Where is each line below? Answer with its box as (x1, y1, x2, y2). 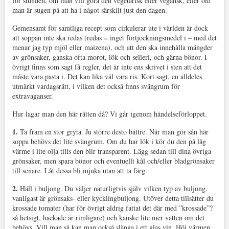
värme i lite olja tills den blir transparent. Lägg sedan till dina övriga (12, 146, 211, 156)
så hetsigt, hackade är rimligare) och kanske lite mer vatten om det (12, 212, 204, 222)
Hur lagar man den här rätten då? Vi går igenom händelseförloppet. (12, 108, 207, 119)
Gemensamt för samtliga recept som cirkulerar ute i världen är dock (12, 22, 208, 33)
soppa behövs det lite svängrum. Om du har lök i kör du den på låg (12, 136, 206, 146)
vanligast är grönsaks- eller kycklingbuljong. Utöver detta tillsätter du (12, 193, 214, 203)
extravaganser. (12, 90, 53, 101)
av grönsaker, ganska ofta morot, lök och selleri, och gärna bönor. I (12, 52, 207, 62)
